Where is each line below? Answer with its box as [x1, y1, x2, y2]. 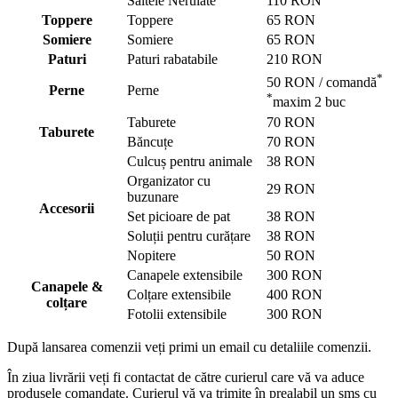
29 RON [267, 180, 315, 196]
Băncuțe [127, 133, 173, 149]
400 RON [267, 286, 322, 302]
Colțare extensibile [127, 286, 231, 302]
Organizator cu [127, 172, 211, 188]
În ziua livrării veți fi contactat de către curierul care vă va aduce [7, 369, 364, 385]
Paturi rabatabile [127, 51, 218, 67]
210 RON [267, 51, 322, 67]
